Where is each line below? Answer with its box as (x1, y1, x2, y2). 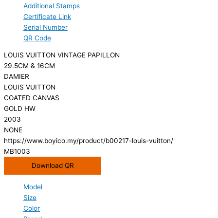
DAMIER (4, 73, 29, 81)
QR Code (23, 34, 51, 42)
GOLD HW (4, 105, 36, 113)
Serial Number (23, 23, 68, 31)
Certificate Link (23, 12, 71, 20)
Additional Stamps (23, 1, 80, 10)
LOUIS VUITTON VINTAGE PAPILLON (4, 51, 120, 59)
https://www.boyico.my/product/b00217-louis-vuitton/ (4, 137, 173, 145)
